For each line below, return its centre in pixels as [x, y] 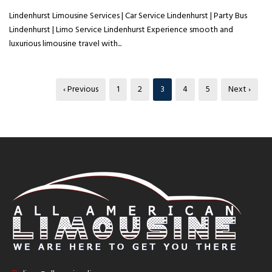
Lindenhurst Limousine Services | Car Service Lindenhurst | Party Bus [128, 16]
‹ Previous [81, 90]
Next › [240, 90]
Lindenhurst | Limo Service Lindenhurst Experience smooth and [121, 30]
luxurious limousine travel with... [65, 44]
